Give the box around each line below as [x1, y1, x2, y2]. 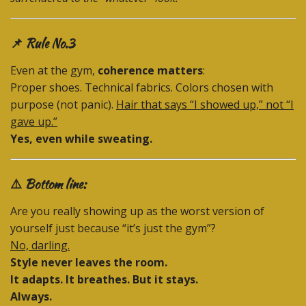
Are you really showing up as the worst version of [10, 204, 264, 219]
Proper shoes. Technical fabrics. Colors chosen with [10, 80, 273, 96]
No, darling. [10, 238, 70, 253]
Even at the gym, [10, 63, 98, 79]
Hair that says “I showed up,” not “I [116, 97, 294, 113]
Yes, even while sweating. [10, 131, 152, 147]
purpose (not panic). [10, 97, 116, 113]
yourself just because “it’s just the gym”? [10, 221, 216, 236]
